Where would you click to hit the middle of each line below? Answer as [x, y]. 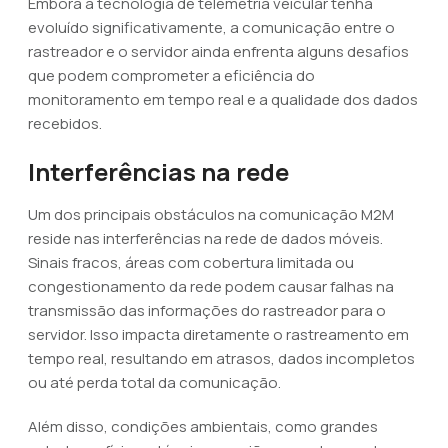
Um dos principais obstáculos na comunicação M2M [211, 214]
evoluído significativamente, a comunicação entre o [211, 27]
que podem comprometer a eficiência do [171, 75]
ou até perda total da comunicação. [154, 382]
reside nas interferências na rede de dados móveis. [205, 238]
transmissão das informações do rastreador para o [207, 310]
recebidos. [65, 123]
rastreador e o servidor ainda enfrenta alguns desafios [218, 51]
